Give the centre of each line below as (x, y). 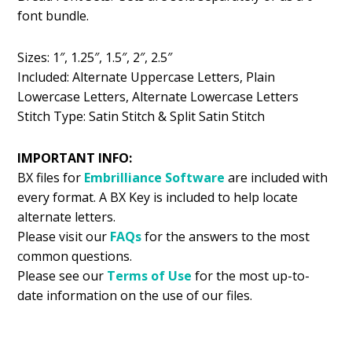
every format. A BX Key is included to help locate (158, 197)
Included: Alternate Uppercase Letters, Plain (147, 77)
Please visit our (62, 236)
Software (195, 177)
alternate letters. (67, 216)
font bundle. (53, 15)
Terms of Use (150, 275)
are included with (277, 177)
